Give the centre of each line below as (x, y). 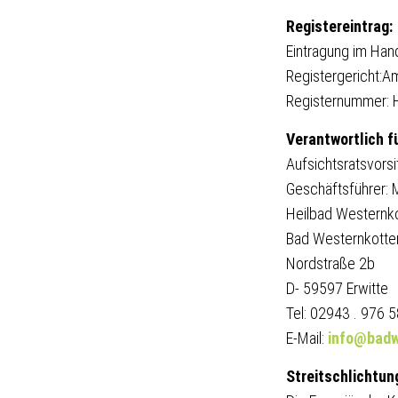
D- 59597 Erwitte (337, 288)
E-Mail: (307, 338)
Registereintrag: (339, 26)
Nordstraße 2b (330, 263)
